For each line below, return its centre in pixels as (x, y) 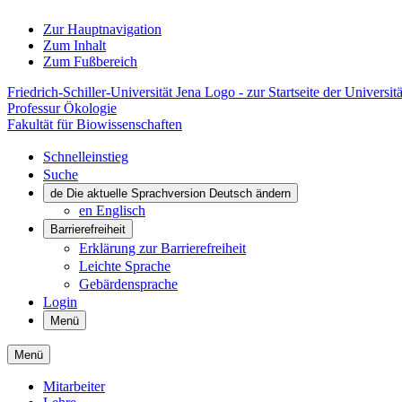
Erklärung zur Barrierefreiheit (162, 248)
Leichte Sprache (125, 266)
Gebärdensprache (128, 284)
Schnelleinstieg (86, 157)
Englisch (121, 210)
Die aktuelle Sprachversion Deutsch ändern (179, 193)
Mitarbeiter (74, 386)
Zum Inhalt (74, 45)
